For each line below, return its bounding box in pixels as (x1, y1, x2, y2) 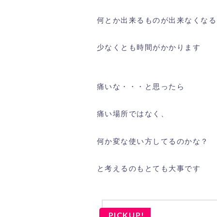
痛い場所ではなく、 (96, 109, 169, 118)
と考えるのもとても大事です (96, 164, 201, 173)
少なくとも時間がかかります (96, 43, 201, 52)
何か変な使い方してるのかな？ (96, 136, 209, 145)
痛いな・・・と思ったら (96, 81, 185, 91)
